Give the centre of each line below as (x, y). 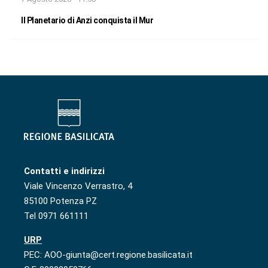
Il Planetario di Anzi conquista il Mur (87, 21)
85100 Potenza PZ (60, 201)
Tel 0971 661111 (56, 216)
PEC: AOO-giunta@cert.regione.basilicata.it (108, 255)
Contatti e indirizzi (64, 171)
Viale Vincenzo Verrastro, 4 (78, 186)
